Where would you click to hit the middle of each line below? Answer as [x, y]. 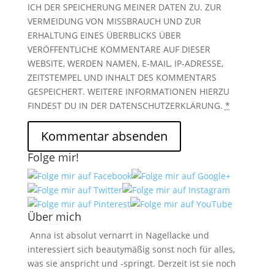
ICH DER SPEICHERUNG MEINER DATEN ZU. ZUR [124, 7]
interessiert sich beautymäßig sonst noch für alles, [131, 249]
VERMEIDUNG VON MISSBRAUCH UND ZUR [114, 21]
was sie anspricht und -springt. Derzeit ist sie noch [131, 263]
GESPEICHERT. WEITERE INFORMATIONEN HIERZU [128, 91]
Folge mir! [53, 157]
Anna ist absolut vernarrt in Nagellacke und [118, 235]
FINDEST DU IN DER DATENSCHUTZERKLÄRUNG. [126, 106]
